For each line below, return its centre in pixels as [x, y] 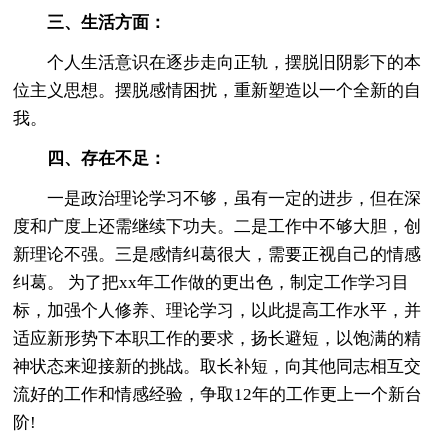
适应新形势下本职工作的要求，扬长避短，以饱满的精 [217, 338]
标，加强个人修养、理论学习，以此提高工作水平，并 [217, 310]
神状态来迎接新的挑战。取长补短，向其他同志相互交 [217, 366]
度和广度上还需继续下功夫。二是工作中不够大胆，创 [217, 226]
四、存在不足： [107, 158]
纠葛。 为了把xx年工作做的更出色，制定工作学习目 [211, 282]
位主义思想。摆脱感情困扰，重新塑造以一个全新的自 [217, 90]
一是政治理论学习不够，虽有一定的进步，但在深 [217, 198]
